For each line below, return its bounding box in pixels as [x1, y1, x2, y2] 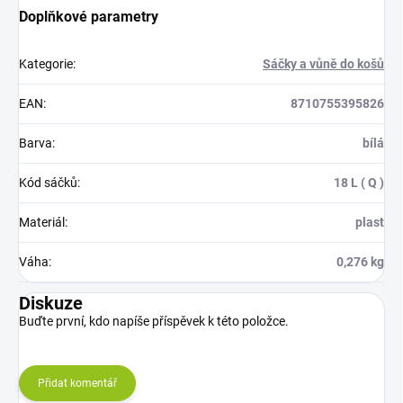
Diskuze [19, 292, 83, 315]
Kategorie [19, 57, 73, 72]
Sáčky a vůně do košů [263, 57, 384, 72]
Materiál [19, 215, 65, 230]
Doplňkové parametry [19, 8, 158, 26]
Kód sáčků [19, 175, 77, 191]
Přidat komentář [38, 377, 117, 390]
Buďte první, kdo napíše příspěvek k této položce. [19, 314, 289, 329]
